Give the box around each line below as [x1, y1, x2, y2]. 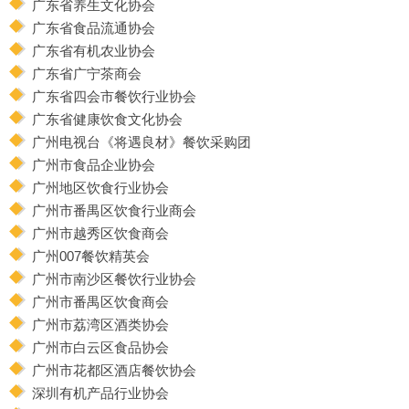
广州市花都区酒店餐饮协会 [32, 362, 196, 378]
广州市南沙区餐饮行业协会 [32, 270, 196, 287]
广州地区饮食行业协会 [32, 179, 169, 195]
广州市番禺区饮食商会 [32, 293, 169, 309]
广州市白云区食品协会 [32, 339, 169, 355]
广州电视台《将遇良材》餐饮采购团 [32, 133, 251, 150]
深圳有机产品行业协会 [32, 384, 169, 401]
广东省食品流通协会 [32, 19, 155, 36]
